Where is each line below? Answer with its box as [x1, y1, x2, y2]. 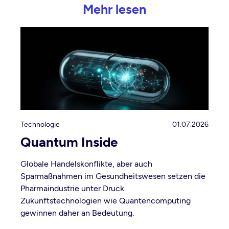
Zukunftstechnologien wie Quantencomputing [20, 196, 191, 206]
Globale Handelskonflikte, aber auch [20, 159, 152, 169]
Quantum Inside [20, 134, 118, 151]
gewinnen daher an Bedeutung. [20, 208, 134, 218]
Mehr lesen [83, 2, 146, 17]
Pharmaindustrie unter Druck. [20, 184, 126, 194]
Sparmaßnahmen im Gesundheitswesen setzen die [20, 171, 205, 181]
